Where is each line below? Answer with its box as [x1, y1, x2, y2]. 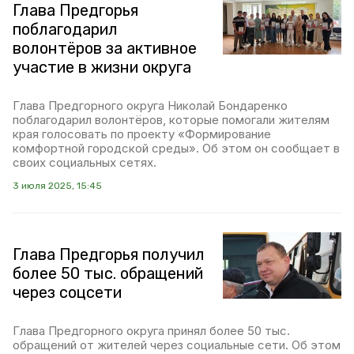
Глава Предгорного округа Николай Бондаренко [13, 98, 288, 113]
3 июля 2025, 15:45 [13, 180, 102, 191]
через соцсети [13, 283, 130, 302]
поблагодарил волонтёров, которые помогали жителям [13, 112, 330, 127]
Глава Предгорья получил [13, 245, 205, 264]
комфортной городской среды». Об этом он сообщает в [13, 141, 340, 156]
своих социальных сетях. [13, 155, 156, 170]
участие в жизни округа [13, 58, 191, 77]
